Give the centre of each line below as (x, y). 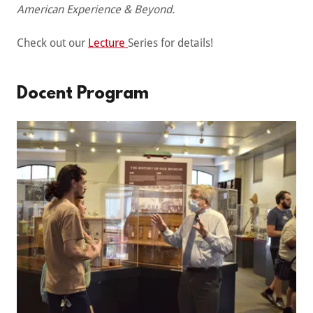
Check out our (52, 43)
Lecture (108, 43)
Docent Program (83, 95)
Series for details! (170, 43)
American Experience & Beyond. (96, 10)
